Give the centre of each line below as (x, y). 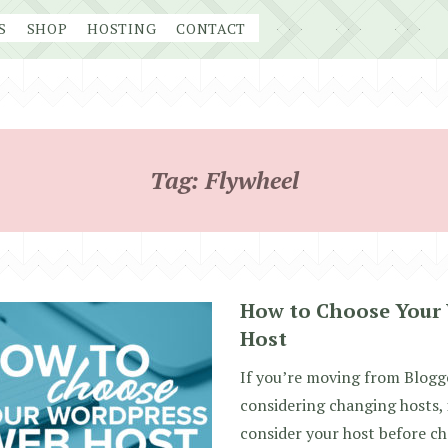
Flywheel (251, 180)
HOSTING (122, 28)
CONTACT (211, 28)
